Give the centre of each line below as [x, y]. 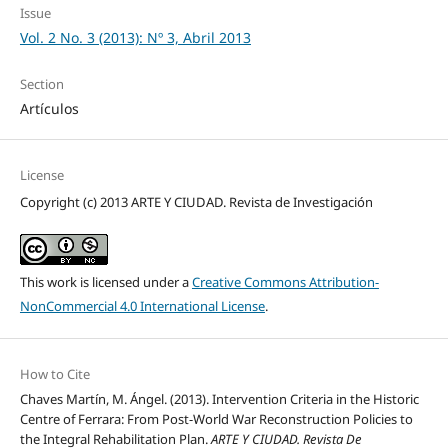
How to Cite [54, 373]
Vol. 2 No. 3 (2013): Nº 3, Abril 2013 [135, 38]
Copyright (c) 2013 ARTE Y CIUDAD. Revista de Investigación [196, 201]
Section [41, 83]
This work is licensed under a [105, 281]
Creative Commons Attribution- [285, 281]
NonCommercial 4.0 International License [142, 305]
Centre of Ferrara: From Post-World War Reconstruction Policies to [216, 418]
